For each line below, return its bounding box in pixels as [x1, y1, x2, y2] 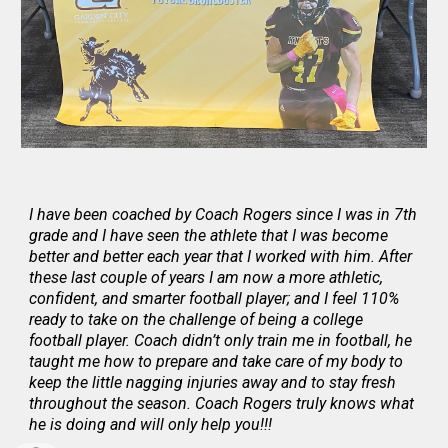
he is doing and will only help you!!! [29, 414, 273, 434]
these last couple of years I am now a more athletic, [29, 267, 384, 287]
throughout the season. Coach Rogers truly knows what [29, 393, 415, 413]
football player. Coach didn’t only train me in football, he [29, 330, 413, 350]
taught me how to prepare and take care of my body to [29, 351, 404, 371]
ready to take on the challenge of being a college [29, 309, 364, 329]
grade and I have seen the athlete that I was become [29, 225, 389, 245]
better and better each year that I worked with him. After [29, 246, 413, 266]
